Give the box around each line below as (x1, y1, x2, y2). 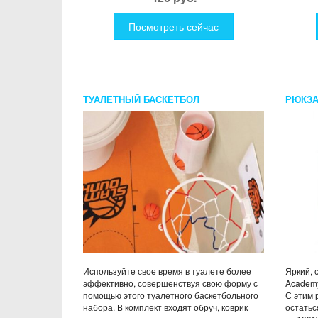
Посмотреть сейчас (128, 18, 219, 33)
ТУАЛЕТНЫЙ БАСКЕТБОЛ (83, 92, 199, 106)
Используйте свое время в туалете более (83, 264, 251, 277)
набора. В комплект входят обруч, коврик (83, 300, 248, 313)
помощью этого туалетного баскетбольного (83, 288, 258, 301)
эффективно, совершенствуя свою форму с (83, 276, 258, 289)
